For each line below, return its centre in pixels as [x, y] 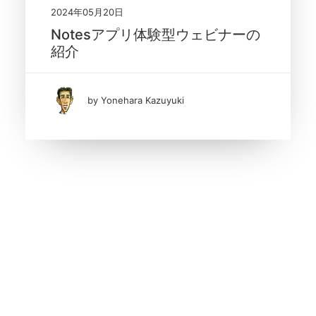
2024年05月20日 [87, 12]
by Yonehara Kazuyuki [136, 100]
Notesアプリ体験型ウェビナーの [156, 34]
